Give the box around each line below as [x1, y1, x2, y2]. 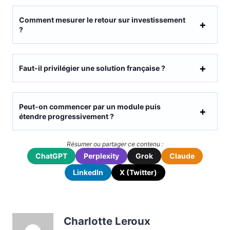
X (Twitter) [120, 168, 157, 177]
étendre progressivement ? [19, 112, 114, 121]
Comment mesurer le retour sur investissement [19, 15, 185, 25]
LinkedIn [73, 168, 103, 177]
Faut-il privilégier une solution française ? [19, 64, 165, 73]
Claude [169, 151, 195, 161]
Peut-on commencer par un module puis [19, 102, 161, 111]
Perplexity [84, 151, 119, 161]
